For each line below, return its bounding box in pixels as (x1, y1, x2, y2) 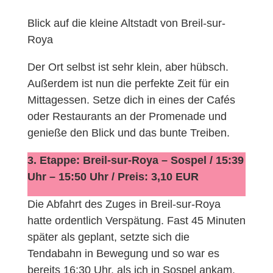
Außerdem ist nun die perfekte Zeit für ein (27, 77, 229, 90)
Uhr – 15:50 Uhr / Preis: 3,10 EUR (27, 170, 199, 183)
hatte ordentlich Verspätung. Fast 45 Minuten (27, 214, 246, 227)
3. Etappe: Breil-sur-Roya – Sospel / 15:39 (27, 154, 244, 166)
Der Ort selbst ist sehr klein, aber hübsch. (27, 60, 229, 73)
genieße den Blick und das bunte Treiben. (27, 126, 230, 139)
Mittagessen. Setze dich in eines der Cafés (27, 93, 235, 106)
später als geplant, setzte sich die (27, 230, 190, 243)
